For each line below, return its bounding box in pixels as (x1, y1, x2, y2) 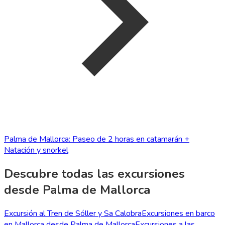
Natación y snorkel (4, 145, 68, 156)
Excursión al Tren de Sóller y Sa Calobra (4, 207, 142, 219)
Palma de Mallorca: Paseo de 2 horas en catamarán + (4, 134, 189, 145)
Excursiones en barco (142, 207, 215, 219)
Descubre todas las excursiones (4, 166, 185, 182)
